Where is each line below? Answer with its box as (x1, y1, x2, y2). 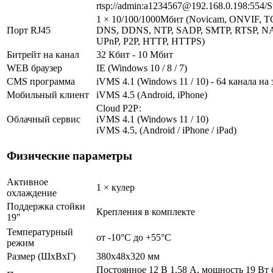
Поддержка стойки (7, 200, 85, 211)
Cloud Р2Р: (96, 102, 141, 113)
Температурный (7, 226, 73, 237)
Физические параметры (7, 149, 132, 163)
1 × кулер (96, 182, 135, 193)
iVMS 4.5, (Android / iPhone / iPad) (96, 124, 236, 135)
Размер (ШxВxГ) (7, 250, 76, 261)
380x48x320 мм (96, 250, 160, 261)
